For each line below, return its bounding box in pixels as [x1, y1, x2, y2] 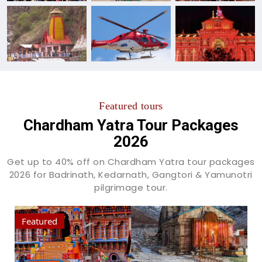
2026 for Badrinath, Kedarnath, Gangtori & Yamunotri [9, 168, 253, 181]
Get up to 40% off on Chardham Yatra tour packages [7, 156, 255, 168]
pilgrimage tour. [94, 181, 168, 194]
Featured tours [99, 100, 163, 112]
